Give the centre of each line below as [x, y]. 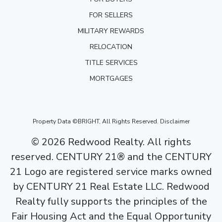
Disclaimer [175, 122]
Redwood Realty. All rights [128, 142]
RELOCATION [111, 47]
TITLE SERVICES [111, 63]
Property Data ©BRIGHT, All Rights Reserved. [96, 122]
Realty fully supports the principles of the [111, 202]
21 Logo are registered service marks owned [111, 172]
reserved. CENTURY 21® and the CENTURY [111, 157]
